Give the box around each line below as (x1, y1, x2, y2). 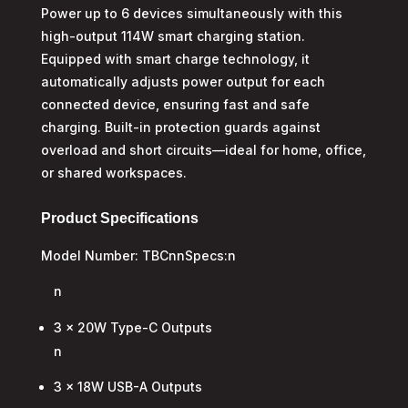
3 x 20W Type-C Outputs (53, 320, 212, 335)
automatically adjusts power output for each (40, 74, 325, 89)
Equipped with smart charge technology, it (40, 51, 310, 66)
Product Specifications (40, 210, 199, 226)
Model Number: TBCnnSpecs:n (40, 248, 236, 263)
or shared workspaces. (40, 165, 187, 180)
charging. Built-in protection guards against (40, 119, 321, 135)
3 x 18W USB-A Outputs (53, 379, 202, 394)
